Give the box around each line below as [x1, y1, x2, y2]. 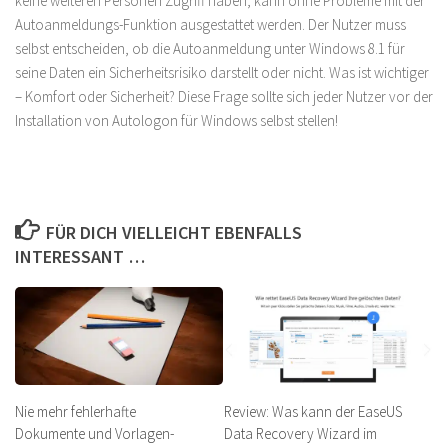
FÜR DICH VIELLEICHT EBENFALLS [45, 220, 302, 244]
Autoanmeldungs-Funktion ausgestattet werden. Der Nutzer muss [15, 14, 406, 34]
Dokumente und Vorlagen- [15, 423, 174, 443]
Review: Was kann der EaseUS [224, 401, 402, 421]
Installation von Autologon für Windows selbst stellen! [15, 110, 338, 130]
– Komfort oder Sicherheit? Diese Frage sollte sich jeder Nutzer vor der [15, 86, 433, 106]
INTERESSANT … [15, 244, 145, 268]
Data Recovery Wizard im [224, 423, 377, 443]
